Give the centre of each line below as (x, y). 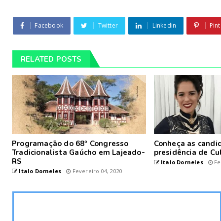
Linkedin (164, 25)
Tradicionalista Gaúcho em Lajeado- (78, 152)
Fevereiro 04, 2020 (97, 171)
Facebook (49, 25)
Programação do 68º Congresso (70, 144)
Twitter (108, 25)
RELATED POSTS (51, 59)
